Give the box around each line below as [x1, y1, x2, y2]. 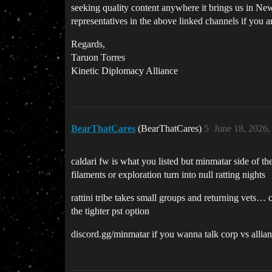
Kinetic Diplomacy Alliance [71, 65, 178, 76]
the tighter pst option [71, 205, 149, 216]
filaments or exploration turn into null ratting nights [71, 169, 265, 180]
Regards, [71, 38, 105, 49]
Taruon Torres [71, 52, 125, 63]
